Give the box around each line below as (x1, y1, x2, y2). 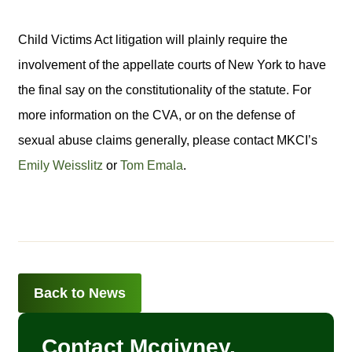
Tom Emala (120, 158, 183, 172)
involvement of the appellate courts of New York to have (18, 57, 326, 71)
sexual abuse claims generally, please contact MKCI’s (18, 133, 317, 147)
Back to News (34, 284, 126, 301)
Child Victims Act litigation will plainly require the (18, 32, 288, 46)
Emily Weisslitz (18, 158, 103, 172)
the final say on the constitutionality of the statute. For (18, 82, 311, 97)
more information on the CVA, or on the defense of (18, 108, 295, 122)
